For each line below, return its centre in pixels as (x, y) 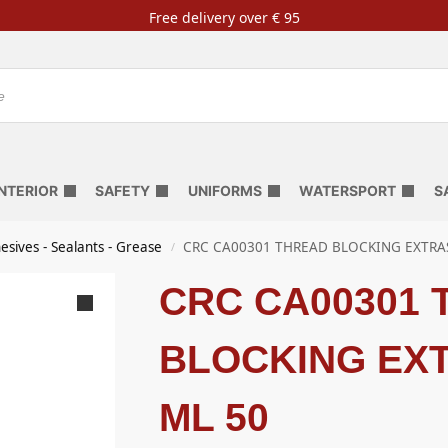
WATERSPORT (347, 190)
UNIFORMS (224, 190)
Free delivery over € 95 (224, 17)
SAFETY (123, 190)
